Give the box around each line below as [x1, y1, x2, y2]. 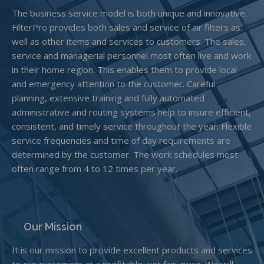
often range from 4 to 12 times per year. [12, 163, 177, 174]
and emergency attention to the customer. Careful [12, 78, 215, 90]
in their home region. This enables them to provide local [12, 64, 237, 75]
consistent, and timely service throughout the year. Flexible [12, 120, 252, 132]
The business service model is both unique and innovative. [12, 7, 247, 19]
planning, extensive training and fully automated [12, 92, 204, 104]
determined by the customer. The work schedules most [12, 148, 238, 160]
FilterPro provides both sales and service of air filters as [12, 21, 240, 33]
